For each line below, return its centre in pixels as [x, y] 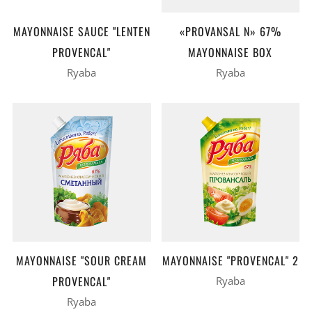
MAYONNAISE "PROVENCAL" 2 [230, 260]
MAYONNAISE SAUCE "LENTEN [81, 31]
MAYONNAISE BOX [231, 52]
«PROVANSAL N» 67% [230, 31]
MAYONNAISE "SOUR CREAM [82, 260]
